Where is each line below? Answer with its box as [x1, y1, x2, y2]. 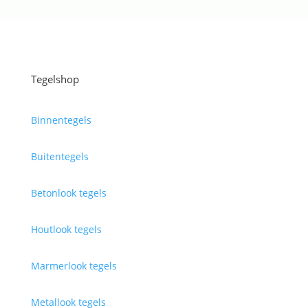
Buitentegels [30, 150, 89, 164]
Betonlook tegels [30, 186, 107, 200]
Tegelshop [30, 72, 79, 87]
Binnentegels [30, 113, 91, 127]
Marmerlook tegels [30, 259, 117, 273]
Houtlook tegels [30, 223, 102, 236]
